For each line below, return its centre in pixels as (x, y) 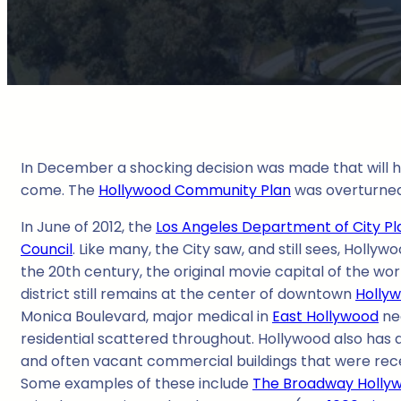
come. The (60, 191)
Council (47, 250)
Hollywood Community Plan (195, 191)
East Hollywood (325, 317)
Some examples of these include (137, 384)
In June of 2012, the (88, 227)
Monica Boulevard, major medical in (146, 317)
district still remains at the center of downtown (188, 294)
